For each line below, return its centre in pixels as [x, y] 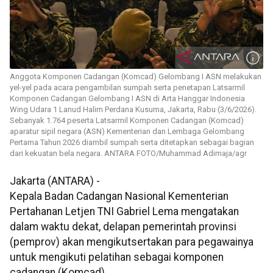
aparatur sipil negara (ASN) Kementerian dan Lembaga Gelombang [127, 132]
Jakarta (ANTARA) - [55, 181]
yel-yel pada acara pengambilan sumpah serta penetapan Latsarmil [127, 88]
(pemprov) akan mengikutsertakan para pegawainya [132, 242]
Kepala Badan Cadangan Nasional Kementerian [119, 197]
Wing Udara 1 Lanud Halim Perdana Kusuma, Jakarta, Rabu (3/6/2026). [133, 110]
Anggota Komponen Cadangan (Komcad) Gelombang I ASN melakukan [136, 77]
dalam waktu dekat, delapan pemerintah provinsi [123, 227]
